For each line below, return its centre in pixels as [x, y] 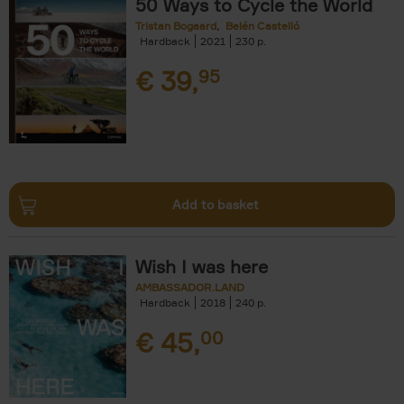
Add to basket [216, 204]
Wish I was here [202, 266]
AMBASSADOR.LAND [190, 287]
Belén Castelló [262, 26]
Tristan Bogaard [176, 26]
